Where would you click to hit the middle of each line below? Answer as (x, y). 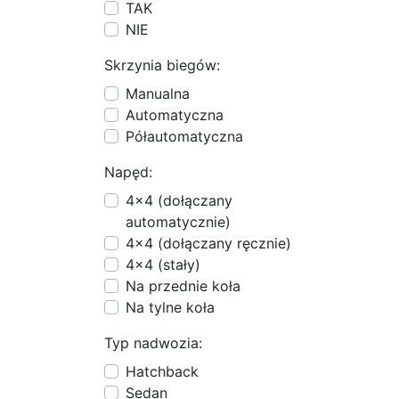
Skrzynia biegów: (162, 65)
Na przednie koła (183, 286)
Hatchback (162, 371)
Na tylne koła (170, 307)
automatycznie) (178, 222)
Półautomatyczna (184, 136)
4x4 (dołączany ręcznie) (208, 243)
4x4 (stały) (163, 265)
